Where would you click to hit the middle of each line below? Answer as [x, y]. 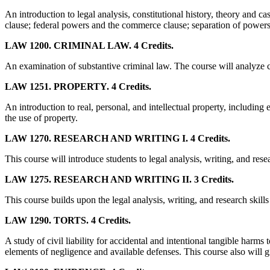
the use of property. [41, 118]
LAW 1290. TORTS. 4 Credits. [68, 220]
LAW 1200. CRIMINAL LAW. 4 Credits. [89, 45]
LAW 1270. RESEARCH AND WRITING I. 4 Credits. [118, 138]
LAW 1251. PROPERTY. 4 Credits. [78, 86]
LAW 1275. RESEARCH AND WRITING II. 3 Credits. [119, 179]
